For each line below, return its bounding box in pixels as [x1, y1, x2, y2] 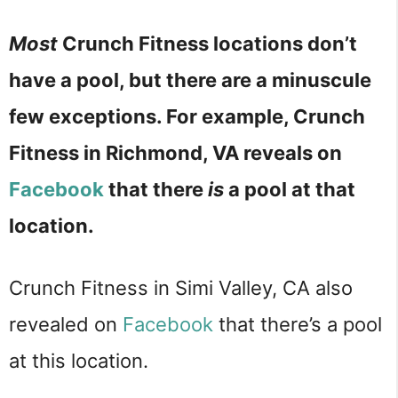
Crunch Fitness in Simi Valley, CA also [9, 275, 353, 299]
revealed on [9, 312, 123, 336]
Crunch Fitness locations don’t [58, 32, 357, 56]
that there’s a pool [213, 312, 382, 336]
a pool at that [224, 178, 355, 202]
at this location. [9, 348, 148, 372]
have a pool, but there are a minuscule [9, 68, 371, 92]
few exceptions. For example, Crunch [9, 105, 365, 129]
